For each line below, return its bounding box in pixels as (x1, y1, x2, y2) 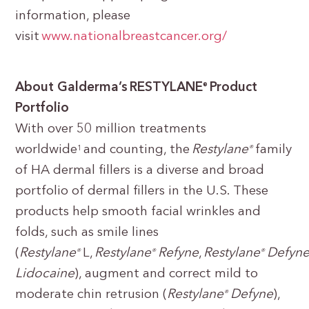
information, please (15, 10, 131, 23)
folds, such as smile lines (15, 226, 159, 239)
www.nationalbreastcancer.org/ (41, 30, 228, 43)
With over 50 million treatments (15, 123, 207, 136)
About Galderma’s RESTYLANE (15, 81, 203, 94)
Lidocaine (15, 268, 75, 281)
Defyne (230, 288, 274, 301)
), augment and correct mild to (74, 268, 259, 281)
